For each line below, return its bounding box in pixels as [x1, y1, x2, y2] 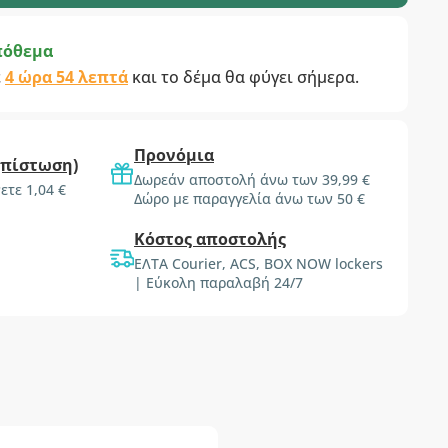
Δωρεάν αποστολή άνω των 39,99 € [134, 170, 370, 189]
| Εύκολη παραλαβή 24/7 [134, 273, 303, 292]
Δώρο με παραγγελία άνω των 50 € [134, 189, 365, 208]
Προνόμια [134, 144, 214, 166]
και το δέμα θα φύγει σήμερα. [128, 66, 359, 88]
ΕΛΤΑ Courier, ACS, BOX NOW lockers [134, 254, 383, 273]
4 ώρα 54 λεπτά [5, 66, 128, 88]
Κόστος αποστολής [134, 228, 286, 250]
